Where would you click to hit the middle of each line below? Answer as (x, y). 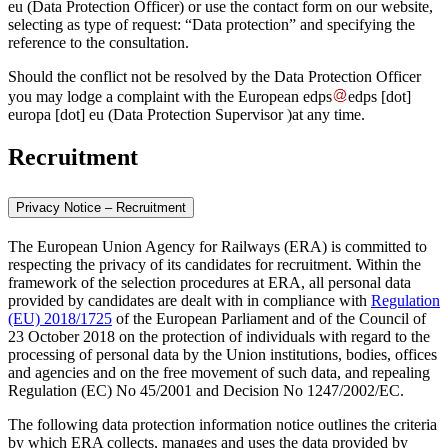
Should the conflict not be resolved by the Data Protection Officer (214, 77)
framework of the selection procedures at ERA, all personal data (209, 282)
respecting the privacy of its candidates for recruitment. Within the (214, 264)
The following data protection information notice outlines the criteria (222, 424)
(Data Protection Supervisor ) (198, 115)
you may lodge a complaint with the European (155, 97)
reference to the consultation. (98, 43)
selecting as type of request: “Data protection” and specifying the (211, 25)
